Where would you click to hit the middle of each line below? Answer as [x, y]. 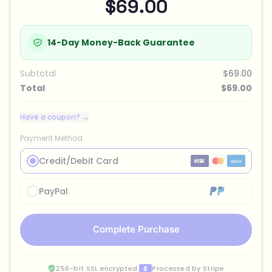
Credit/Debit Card [79, 161]
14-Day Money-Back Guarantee [121, 42]
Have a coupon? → [55, 117]
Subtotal [38, 73]
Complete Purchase [136, 229]
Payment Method [51, 138]
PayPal [53, 191]
